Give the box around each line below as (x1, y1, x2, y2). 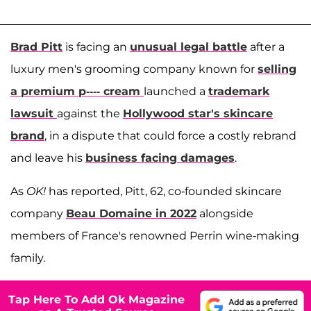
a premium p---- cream (10, 84, 144, 98)
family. (10, 251, 45, 264)
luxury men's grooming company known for (10, 62, 258, 76)
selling (258, 62, 296, 76)
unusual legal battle (130, 40, 247, 53)
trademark (208, 84, 269, 98)
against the (57, 106, 123, 120)
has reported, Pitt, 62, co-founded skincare (46, 184, 282, 198)
